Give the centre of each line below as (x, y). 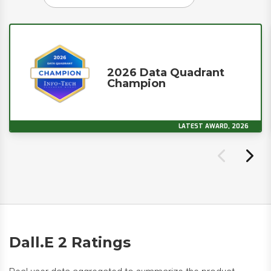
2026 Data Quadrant (166, 73)
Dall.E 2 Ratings (70, 242)
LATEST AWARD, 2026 (214, 126)
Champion (136, 83)
